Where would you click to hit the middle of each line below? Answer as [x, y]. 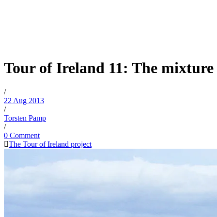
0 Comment [22, 135]
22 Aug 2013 [24, 100]
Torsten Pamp [25, 118]
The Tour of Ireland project [50, 144]
